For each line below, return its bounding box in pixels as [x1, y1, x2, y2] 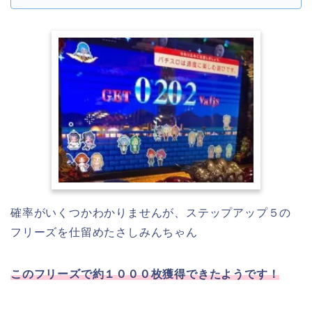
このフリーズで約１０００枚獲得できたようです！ [10, 267, 280, 280]
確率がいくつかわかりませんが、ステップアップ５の [10, 206, 292, 219]
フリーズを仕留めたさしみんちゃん [10, 226, 198, 238]
